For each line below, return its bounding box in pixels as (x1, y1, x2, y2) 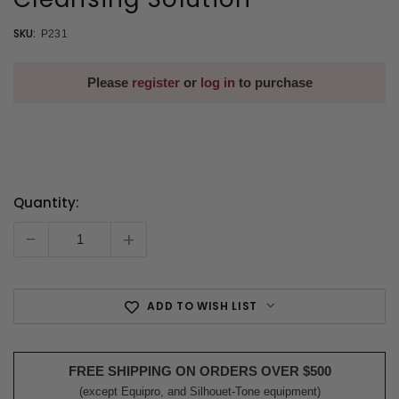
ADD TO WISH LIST (147, 298, 257, 314)
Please (86, 74, 132, 90)
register (131, 74, 180, 90)
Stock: (13, 224, 55, 243)
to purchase (234, 74, 313, 90)
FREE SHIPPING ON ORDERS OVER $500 (68, 363, 331, 379)
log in (199, 74, 235, 90)
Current (13, 206, 67, 225)
